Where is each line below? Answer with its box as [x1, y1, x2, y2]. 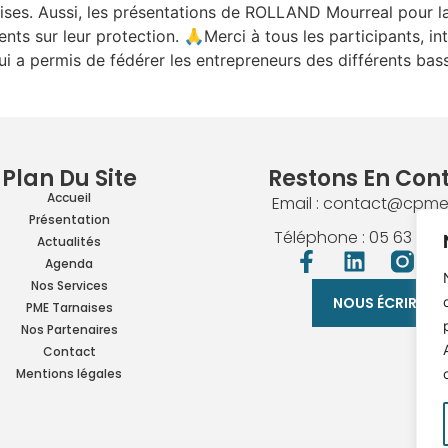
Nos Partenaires [20, 321, 118, 339]
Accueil [47, 189, 92, 207]
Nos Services [30, 277, 108, 295]
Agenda [45, 255, 94, 273]
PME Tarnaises [25, 299, 113, 317]
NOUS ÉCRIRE [333, 293, 425, 314]
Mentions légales [16, 365, 123, 383]
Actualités [37, 233, 102, 251]
